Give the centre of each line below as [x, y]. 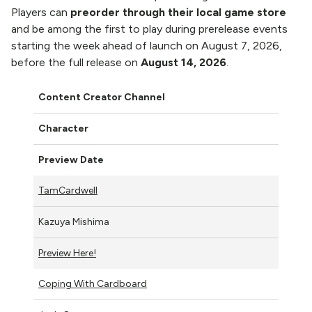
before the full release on [76, 62]
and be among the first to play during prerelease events [149, 29]
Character [63, 128]
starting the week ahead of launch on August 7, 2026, [147, 46]
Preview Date [71, 160]
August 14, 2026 [184, 62]
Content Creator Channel [102, 97]
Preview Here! [67, 253]
